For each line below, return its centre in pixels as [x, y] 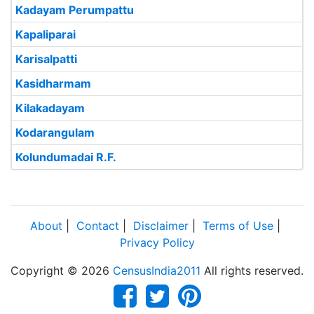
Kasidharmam [53, 83]
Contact [98, 226]
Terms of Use [238, 226]
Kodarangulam [55, 132]
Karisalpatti [46, 59]
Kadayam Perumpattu [75, 10]
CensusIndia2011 [157, 271]
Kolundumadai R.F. [66, 157]
